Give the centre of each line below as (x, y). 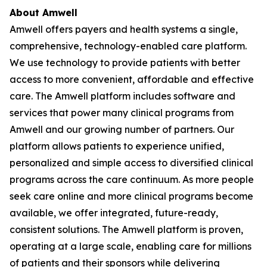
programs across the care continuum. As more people (132, 179)
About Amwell (46, 13)
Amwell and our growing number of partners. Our (122, 129)
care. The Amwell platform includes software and (122, 96)
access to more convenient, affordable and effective (132, 79)
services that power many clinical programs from (122, 113)
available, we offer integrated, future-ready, (114, 213)
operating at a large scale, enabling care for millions (131, 246)
